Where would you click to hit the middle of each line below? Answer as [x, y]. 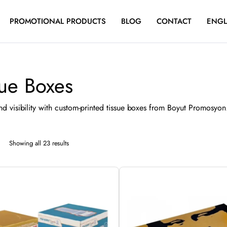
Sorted [78, 142]
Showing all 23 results [39, 143]
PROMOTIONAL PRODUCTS [58, 21]
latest [75, 162]
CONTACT [174, 21]
